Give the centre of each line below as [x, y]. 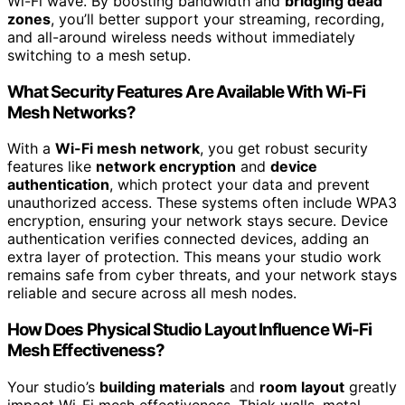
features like [52, 167]
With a [31, 149]
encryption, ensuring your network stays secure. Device [198, 221]
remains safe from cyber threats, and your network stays [202, 275]
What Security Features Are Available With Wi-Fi [187, 91]
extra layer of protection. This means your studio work [194, 257]
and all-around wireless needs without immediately [181, 37]
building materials [162, 386]
